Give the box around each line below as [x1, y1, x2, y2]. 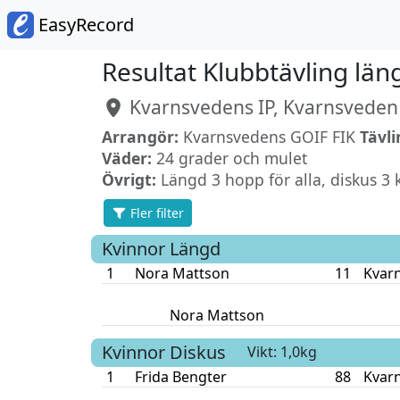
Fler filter [127, 204, 185, 221]
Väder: [102, 147, 152, 169]
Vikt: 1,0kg [247, 342, 317, 362]
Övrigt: [102, 169, 156, 190]
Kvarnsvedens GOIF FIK [179, 126, 355, 147]
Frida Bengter [134, 366, 227, 387]
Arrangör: [102, 126, 179, 147]
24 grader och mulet [152, 147, 307, 169]
